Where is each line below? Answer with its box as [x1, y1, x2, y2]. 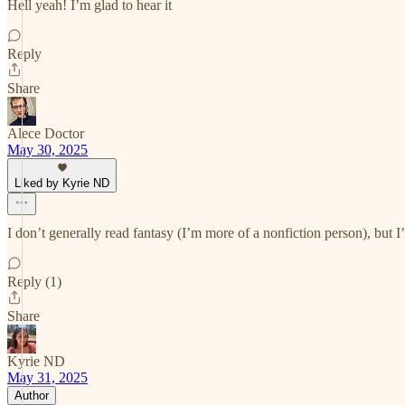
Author [14, 389, 49, 402]
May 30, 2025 [7, 142, 88, 157]
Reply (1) [7, 274, 61, 289]
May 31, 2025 [7, 370, 88, 385]
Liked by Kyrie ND [14, 176, 109, 190]
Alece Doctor [7, 126, 84, 141]
